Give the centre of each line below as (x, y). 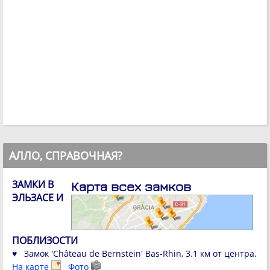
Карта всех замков (131, 187)
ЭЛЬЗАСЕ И (38, 198)
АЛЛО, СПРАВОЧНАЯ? (66, 156)
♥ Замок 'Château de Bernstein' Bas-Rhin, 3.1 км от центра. (134, 254)
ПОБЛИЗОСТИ (45, 241)
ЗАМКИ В (33, 185)
